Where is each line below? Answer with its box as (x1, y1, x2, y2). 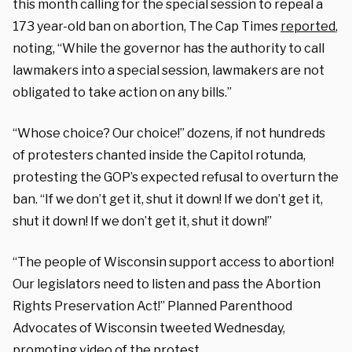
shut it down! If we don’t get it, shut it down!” (13, 213, 272, 229)
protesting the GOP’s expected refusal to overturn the (13, 169, 339, 185)
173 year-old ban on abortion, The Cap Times (13, 18, 280, 34)
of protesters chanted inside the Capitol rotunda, (13, 147, 306, 163)
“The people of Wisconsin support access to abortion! (13, 254, 334, 269)
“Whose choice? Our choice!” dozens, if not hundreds (13, 125, 325, 141)
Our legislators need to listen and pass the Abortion (13, 276, 321, 291)
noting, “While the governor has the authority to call (13, 40, 324, 56)
